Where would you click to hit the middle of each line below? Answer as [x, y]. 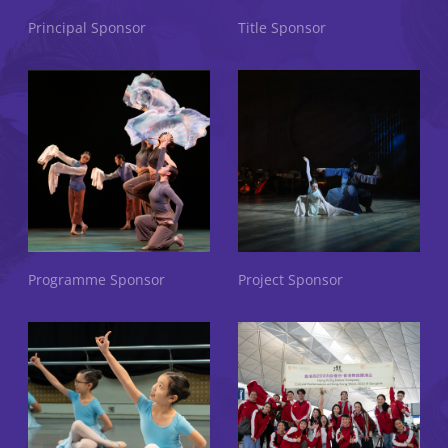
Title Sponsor [282, 28]
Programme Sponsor [96, 280]
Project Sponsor [290, 280]
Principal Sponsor [87, 28]
